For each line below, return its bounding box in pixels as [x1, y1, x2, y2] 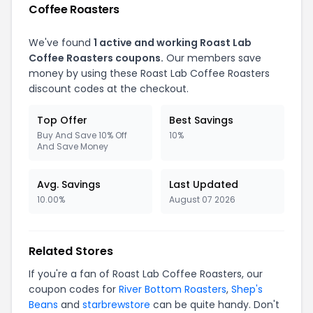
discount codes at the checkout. [29, 82, 189, 96]
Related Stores [29, 243, 113, 259]
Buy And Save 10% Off [37, 129, 127, 141]
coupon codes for [29, 282, 119, 296]
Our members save [163, 51, 261, 65]
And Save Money [37, 140, 108, 152]
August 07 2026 [169, 194, 235, 205]
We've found [29, 36, 94, 50]
